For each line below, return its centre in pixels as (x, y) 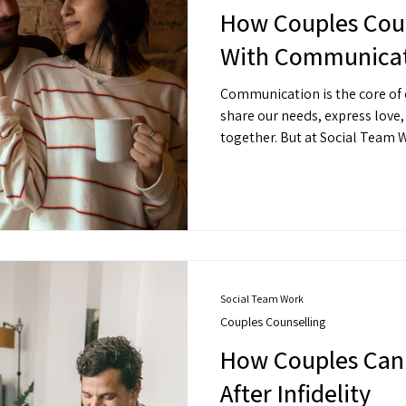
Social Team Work (262, 298)
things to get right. (278, 180)
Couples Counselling (273, 322)
